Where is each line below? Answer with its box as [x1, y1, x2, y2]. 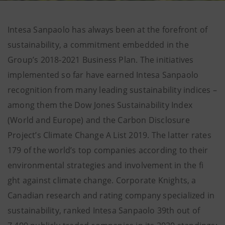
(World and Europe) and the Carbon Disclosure [8, 115, 190, 126]
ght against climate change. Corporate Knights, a [8, 175, 196, 186]
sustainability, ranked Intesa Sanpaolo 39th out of [8, 205, 200, 216]
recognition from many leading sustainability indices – [8, 84, 217, 95]
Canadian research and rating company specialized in [8, 190, 215, 201]
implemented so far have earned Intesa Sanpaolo [8, 69, 199, 80]
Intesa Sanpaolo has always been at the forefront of [8, 24, 208, 35]
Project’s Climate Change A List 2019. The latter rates [8, 130, 211, 141]
